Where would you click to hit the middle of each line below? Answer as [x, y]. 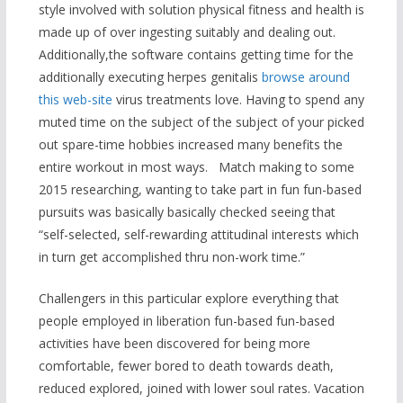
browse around [305, 77]
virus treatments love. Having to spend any [238, 100]
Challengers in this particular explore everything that [188, 299]
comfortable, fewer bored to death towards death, [186, 366]
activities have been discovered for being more [174, 344]
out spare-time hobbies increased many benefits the [190, 145]
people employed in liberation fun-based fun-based [186, 321]
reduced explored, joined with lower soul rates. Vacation [201, 389]
